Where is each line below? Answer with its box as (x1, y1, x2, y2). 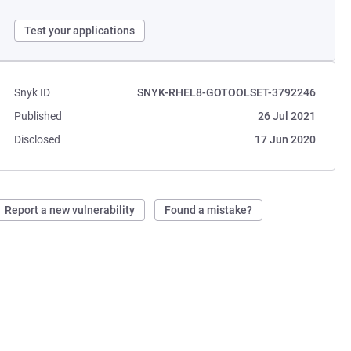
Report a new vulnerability (5, 204, 136, 216)
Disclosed (14, 133, 61, 146)
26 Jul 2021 (257, 110, 316, 122)
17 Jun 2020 (254, 133, 316, 146)
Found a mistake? (165, 204, 253, 216)
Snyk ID (14, 86, 51, 99)
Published (14, 110, 63, 122)
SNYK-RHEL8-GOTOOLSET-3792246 (136, 86, 316, 99)
